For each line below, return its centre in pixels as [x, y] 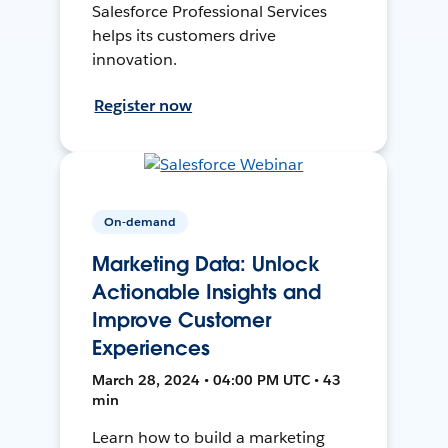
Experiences [151, 348]
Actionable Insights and [206, 292]
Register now [143, 106]
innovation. [135, 60]
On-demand [140, 222]
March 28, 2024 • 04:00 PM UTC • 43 [217, 380]
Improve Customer [182, 320]
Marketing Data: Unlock [206, 264]
